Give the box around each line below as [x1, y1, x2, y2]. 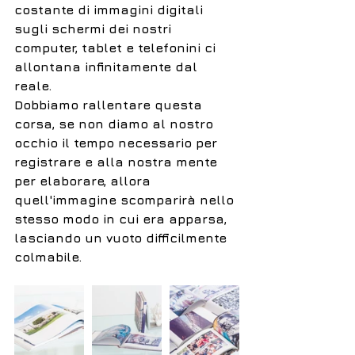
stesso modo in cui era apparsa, [14, 212, 231, 227]
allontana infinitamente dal [14, 59, 201, 74]
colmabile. [14, 250, 82, 265]
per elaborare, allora [14, 174, 155, 189]
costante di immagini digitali [14, 2, 207, 17]
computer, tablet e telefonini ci [14, 40, 219, 55]
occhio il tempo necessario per [14, 136, 221, 151]
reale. [14, 78, 55, 94]
